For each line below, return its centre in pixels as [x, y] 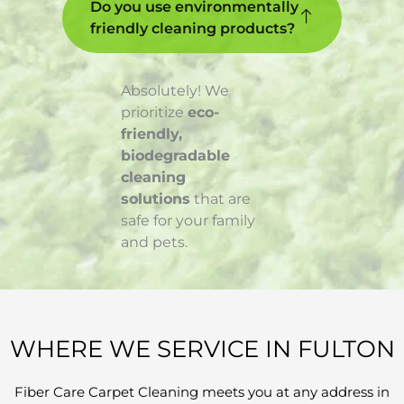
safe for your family [188, 221]
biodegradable [175, 156]
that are [220, 199]
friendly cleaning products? [193, 29]
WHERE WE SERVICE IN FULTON [202, 349]
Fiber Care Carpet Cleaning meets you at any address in [202, 392]
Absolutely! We [175, 91]
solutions [156, 199]
